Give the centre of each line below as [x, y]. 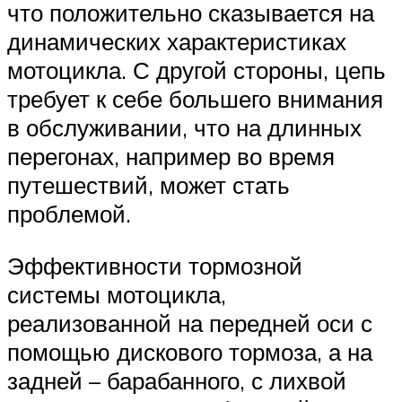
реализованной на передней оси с [190, 323]
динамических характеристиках [177, 42]
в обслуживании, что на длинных [184, 128]
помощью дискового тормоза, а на [190, 351]
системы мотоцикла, [117, 294]
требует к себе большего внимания [195, 99]
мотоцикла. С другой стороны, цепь [197, 70]
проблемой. [69, 214]
